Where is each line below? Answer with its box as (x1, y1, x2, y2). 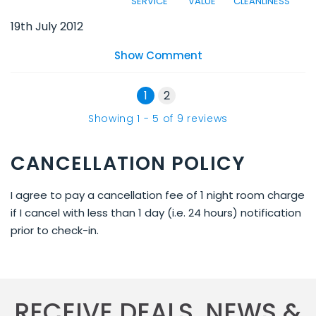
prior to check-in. (11, 223, 99, 238)
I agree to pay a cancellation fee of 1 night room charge (11, 188, 305, 202)
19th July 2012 (11, 18, 83, 35)
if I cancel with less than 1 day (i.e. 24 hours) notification (11, 205, 301, 220)
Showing (87, 111, 138, 126)
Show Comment (114, 48, 202, 63)
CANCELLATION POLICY (11, 150, 246, 176)
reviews (183, 111, 229, 126)
